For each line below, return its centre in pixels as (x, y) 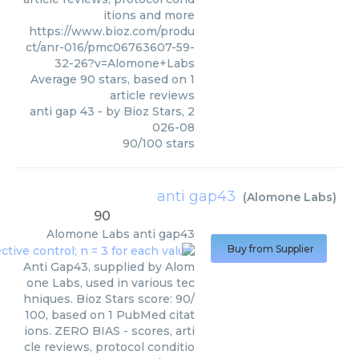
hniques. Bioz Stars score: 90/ (109, 299)
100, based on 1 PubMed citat (110, 315)
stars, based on (143, 80)
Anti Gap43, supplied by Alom (109, 267)
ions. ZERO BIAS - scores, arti (109, 331)
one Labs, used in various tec (111, 283)
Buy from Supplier (271, 249)
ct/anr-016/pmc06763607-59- (110, 48)
